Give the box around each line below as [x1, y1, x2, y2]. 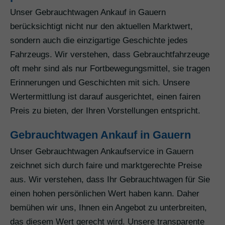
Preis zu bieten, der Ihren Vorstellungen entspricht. [10, 106, 200, 116]
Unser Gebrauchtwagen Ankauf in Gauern [10, 8, 166, 18]
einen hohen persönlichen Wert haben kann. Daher [10, 189, 199, 199]
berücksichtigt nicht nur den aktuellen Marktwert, [10, 22, 193, 32]
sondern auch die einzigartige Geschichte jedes [10, 36, 188, 46]
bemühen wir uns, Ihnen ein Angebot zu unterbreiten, [10, 203, 207, 213]
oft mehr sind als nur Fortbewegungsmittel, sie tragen [10, 64, 210, 74]
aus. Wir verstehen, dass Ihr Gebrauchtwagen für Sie [10, 175, 210, 185]
